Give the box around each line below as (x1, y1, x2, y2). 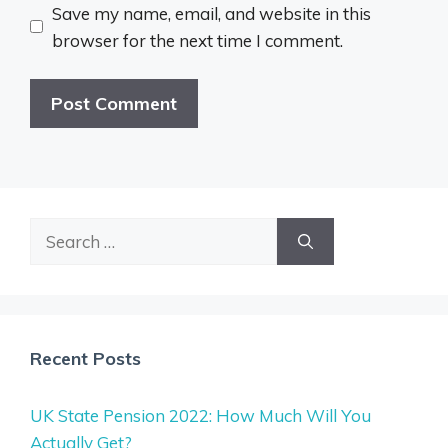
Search (29, 220, 83, 242)
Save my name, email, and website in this (51, 2, 371, 24)
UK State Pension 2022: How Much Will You (30, 405, 371, 427)
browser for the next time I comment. (51, 29, 343, 51)
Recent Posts (30, 347, 141, 371)
